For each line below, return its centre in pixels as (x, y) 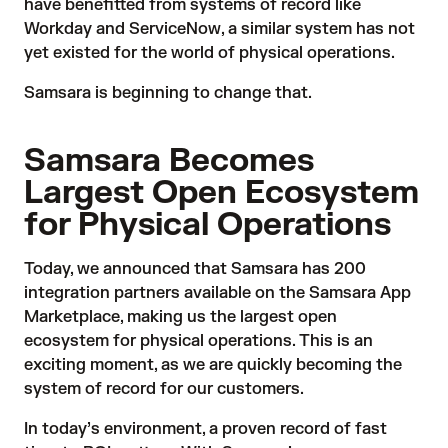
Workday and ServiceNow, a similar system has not (219, 29)
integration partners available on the (166, 293)
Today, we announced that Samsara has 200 (195, 269)
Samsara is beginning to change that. (168, 93)
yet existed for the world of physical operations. (209, 53)
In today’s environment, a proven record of (189, 429)
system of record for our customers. (166, 389)
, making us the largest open (228, 317)
